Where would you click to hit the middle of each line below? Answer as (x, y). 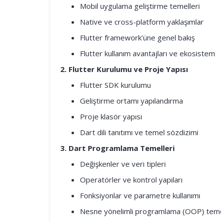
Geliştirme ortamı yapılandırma (131, 101)
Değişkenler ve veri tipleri (123, 164)
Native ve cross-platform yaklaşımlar (142, 22)
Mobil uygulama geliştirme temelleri (140, 6)
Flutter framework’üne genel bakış (137, 37)
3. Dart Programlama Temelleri (117, 148)
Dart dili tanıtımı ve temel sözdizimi (139, 132)
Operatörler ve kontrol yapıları (131, 180)
